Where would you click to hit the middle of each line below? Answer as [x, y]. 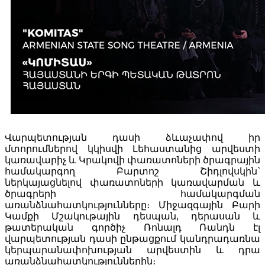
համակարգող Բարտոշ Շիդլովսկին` [132, 171]
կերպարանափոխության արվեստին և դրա [132, 250]
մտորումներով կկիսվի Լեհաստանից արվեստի [132, 148]
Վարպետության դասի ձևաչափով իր [132, 137]
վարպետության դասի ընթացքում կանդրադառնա [132, 238]
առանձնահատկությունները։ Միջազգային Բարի [132, 205]
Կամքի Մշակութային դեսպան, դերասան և [132, 216]
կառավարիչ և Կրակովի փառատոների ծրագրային [132, 160]
